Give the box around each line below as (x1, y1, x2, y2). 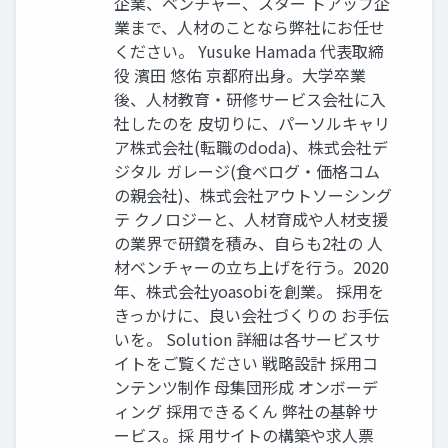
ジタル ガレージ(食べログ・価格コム (114, 159, 380, 184)
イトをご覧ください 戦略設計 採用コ (114, 351, 378, 376)
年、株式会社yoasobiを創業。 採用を (114, 279, 384, 304)
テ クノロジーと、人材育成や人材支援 (114, 207, 388, 232)
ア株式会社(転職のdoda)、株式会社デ (114, 135, 388, 160)
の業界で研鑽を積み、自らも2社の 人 (114, 231, 383, 256)
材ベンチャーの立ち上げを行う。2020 (114, 255, 389, 280)
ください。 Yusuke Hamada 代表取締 (114, 39, 384, 64)
